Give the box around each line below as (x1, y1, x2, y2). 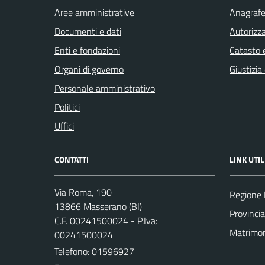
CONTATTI (54, 153, 89, 166)
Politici (54, 100, 80, 114)
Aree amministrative (54, 5, 134, 20)
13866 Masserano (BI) (54, 199, 142, 214)
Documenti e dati (54, 24, 121, 38)
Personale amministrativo (54, 81, 155, 95)
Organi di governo (54, 62, 124, 76)
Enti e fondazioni (54, 43, 120, 57)
